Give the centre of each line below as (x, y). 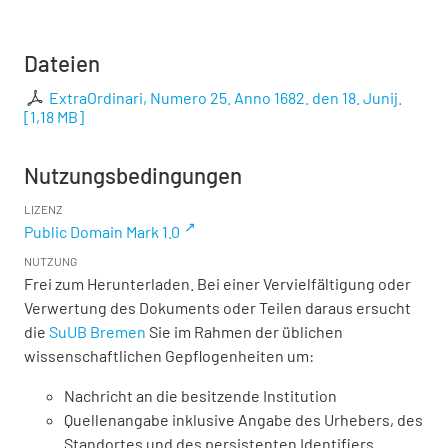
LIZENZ (43, 209)
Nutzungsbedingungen (133, 175)
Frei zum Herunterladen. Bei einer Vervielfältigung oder (217, 284)
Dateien (62, 63)
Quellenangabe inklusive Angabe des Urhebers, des (243, 420)
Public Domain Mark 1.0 (102, 232)
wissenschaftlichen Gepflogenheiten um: (169, 356)
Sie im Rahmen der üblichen (244, 332)
